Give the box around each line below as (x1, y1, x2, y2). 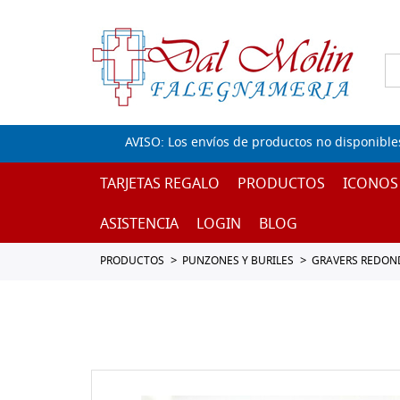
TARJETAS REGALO (100, 173, 220, 196)
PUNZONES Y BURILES (182, 253, 294, 271)
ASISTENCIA (100, 213, 179, 237)
